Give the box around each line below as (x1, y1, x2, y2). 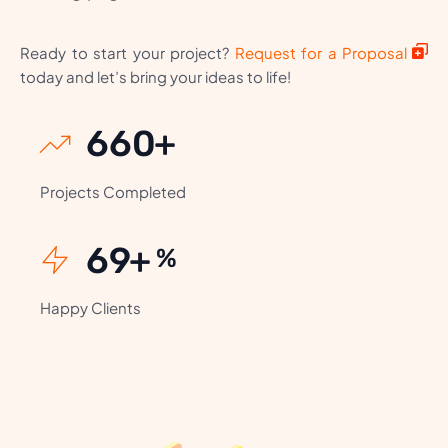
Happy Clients (40, 297, 141, 317)
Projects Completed (40, 182, 186, 202)
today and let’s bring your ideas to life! (20, 67, 291, 87)
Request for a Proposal (234, 43, 407, 63)
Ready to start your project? (20, 43, 235, 63)
